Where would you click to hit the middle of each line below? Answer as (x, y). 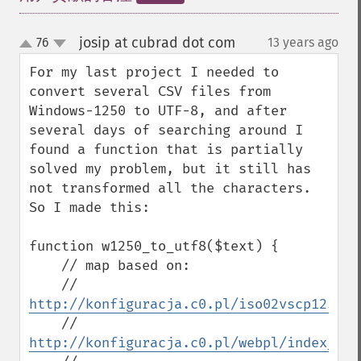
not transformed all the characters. (170, 188)
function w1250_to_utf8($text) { (154, 246)
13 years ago (303, 42)
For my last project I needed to (154, 72)
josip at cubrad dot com (157, 43)
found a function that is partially (166, 149)
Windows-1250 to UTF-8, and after (158, 111)
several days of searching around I (166, 130)
